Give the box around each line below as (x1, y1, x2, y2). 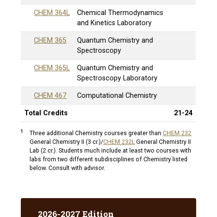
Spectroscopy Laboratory (77, 74, 158, 82)
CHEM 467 (34, 91, 67, 100)
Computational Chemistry (77, 91, 157, 100)
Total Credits (24, 108, 68, 117)
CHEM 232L (103, 139, 135, 146)
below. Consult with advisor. (30, 165, 107, 172)
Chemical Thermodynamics (77, 8, 164, 17)
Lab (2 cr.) (30, 147, 56, 155)
